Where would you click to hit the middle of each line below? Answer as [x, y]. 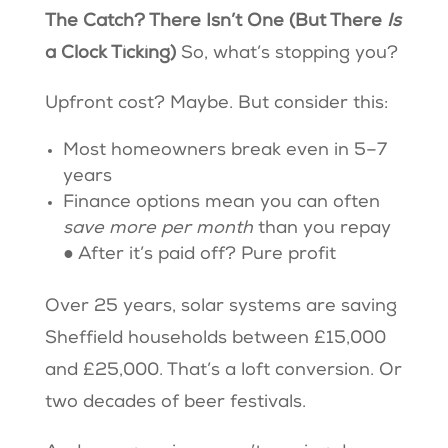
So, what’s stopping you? [291, 54]
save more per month [160, 229]
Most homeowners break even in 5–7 [224, 151]
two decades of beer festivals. [177, 403]
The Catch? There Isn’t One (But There [215, 22]
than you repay [324, 229]
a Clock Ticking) [112, 54]
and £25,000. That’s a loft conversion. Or [223, 371]
